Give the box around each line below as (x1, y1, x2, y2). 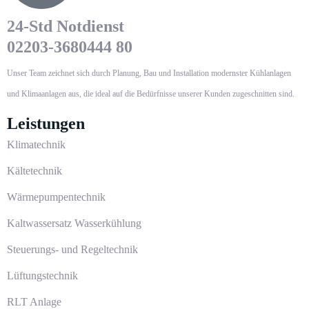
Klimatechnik (7, 138, 66, 150)
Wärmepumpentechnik (7, 190, 106, 203)
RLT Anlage (7, 295, 61, 308)
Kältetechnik (7, 164, 62, 177)
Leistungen (7, 114, 85, 132)
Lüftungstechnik (7, 269, 78, 281)
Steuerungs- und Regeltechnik (7, 243, 138, 255)
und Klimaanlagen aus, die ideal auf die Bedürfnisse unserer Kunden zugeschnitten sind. (7, 88, 295, 99)
